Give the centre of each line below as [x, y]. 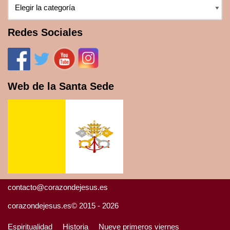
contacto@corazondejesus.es [58, 187]
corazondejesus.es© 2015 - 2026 [63, 206]
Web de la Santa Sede [61, 86]
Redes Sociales [45, 32]
